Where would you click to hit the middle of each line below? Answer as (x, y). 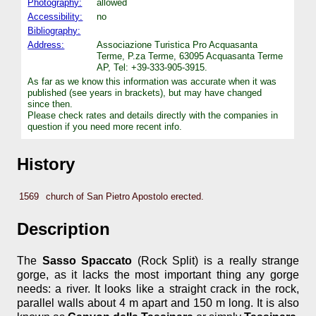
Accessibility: (55, 16)
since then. (50, 104)
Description (63, 229)
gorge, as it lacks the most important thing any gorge (158, 275)
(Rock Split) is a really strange (215, 261)
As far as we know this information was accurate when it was (152, 81)
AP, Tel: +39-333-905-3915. (152, 67)
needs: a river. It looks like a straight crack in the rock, (158, 289)
